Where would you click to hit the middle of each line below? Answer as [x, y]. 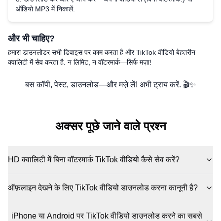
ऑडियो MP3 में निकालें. [45, 9]
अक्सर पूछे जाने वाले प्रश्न [110, 126]
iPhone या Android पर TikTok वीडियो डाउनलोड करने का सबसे [107, 216]
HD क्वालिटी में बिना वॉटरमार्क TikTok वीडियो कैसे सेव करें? [94, 160]
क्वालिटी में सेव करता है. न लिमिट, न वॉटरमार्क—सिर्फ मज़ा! [80, 62]
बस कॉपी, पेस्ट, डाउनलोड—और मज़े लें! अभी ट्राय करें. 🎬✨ [110, 85]
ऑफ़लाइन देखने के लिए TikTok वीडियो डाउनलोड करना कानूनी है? [103, 188]
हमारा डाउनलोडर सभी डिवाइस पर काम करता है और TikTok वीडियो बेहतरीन [102, 52]
